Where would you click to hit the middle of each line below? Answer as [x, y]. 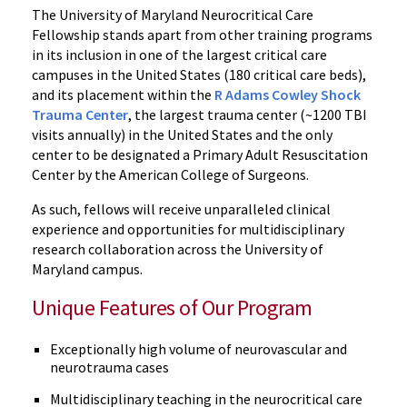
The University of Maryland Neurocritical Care [173, 14]
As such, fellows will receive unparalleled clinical [181, 208]
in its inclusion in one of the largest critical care [179, 54]
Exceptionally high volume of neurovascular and [199, 348]
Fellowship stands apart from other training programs [202, 34]
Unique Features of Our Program [172, 307]
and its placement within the [123, 94]
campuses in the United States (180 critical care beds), [199, 74]
